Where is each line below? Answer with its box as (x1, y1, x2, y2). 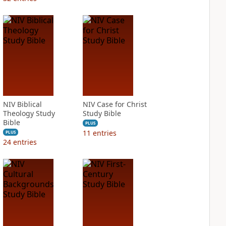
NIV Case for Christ (82, 99, 147, 109)
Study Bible (82, 108, 121, 118)
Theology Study (3, 108, 55, 118)
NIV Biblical (3, 99, 42, 109)
